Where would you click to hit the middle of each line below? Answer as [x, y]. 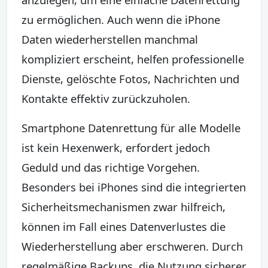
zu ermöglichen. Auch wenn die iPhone [121, 19]
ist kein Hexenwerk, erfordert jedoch [116, 147]
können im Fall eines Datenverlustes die [124, 226]
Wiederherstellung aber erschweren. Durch [132, 246]
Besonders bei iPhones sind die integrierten [134, 187]
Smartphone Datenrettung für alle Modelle [131, 127]
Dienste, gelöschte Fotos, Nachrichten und [130, 78]
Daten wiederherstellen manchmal [110, 39]
